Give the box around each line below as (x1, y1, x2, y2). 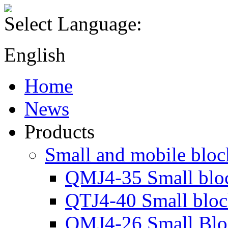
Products (24, 121, 95, 142)
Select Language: (4, 13, 142, 35)
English (4, 44, 66, 66)
